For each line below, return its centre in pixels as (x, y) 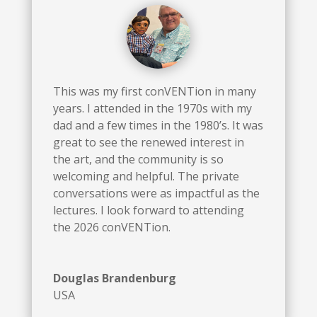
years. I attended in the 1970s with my (152, 109)
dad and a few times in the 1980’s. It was (158, 126)
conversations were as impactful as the (156, 194)
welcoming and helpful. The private (146, 177)
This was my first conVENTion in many (154, 92)
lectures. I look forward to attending (148, 211)
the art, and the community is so (138, 160)
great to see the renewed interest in (148, 143)
